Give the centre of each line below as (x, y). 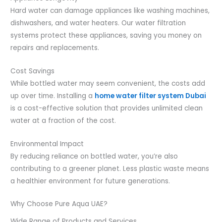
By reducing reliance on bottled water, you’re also (94, 156)
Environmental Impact (47, 144)
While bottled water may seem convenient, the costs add (108, 83)
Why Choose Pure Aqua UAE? (59, 204)
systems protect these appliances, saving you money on (106, 35)
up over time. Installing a (53, 96)
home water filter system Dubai (151, 96)
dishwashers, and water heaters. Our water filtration (98, 23)
